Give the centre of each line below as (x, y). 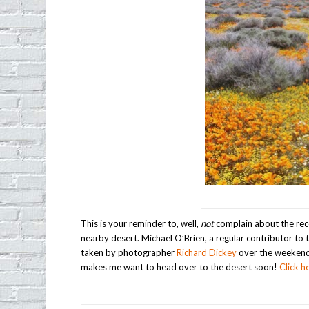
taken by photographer (129, 252)
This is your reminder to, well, (141, 223)
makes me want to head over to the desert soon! (180, 267)
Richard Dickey (207, 252)
